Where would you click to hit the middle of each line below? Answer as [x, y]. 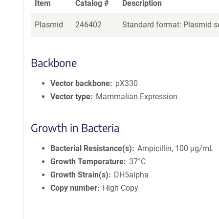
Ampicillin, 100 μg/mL [176, 148]
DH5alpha [131, 175]
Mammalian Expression [137, 97]
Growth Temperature [87, 162]
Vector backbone [80, 83]
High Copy [121, 188]
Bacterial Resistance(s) [91, 148]
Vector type [70, 97]
